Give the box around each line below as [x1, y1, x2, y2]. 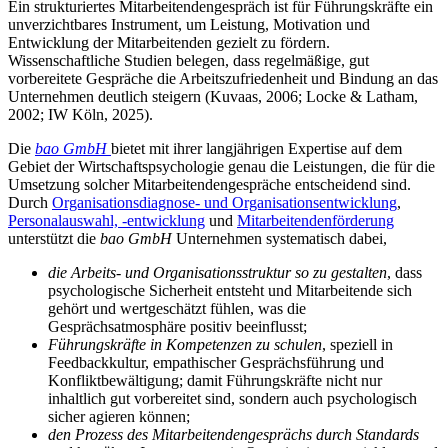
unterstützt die [8, 229, 100, 247]
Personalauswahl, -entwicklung [8, 211, 205, 229]
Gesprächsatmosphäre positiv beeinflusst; [48, 317, 307, 335]
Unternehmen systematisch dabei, [172, 229, 387, 247]
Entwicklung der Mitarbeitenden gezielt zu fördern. [8, 33, 330, 51]
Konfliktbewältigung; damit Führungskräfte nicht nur [48, 371, 382, 389]
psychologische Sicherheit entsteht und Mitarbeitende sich [48, 281, 412, 299]
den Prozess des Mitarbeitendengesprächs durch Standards [48, 425, 419, 443]
